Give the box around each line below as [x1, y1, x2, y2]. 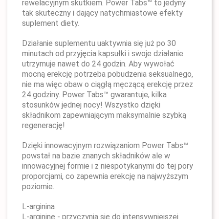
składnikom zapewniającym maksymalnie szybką [22, 110, 186, 120]
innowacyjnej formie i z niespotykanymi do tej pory [22, 161, 193, 171]
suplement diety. [22, 19, 79, 28]
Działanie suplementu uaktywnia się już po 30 [22, 39, 176, 48]
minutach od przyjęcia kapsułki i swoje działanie [22, 49, 183, 58]
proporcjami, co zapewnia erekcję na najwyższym [22, 172, 188, 181]
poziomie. [22, 182, 54, 191]
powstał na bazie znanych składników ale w [22, 151, 170, 160]
